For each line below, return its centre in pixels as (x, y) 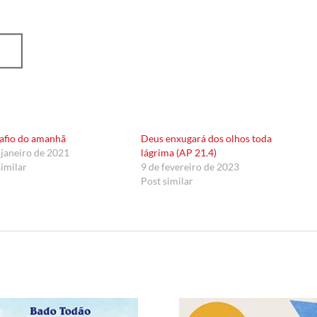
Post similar (167, 181)
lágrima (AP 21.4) (179, 153)
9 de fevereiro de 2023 (190, 167)
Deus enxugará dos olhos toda (207, 139)
